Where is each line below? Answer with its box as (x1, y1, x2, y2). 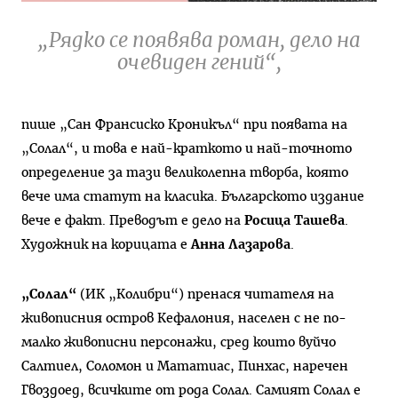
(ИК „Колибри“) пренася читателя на (76, 288, 334, 302)
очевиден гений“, (116, 54, 282, 74)
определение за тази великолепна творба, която (21, 166, 348, 180)
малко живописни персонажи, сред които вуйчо (21, 336, 336, 350)
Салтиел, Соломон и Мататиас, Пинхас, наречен (21, 360, 348, 374)
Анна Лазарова (191, 238, 291, 252)
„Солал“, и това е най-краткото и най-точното (21, 142, 352, 156)
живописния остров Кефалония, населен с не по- (21, 312, 346, 326)
